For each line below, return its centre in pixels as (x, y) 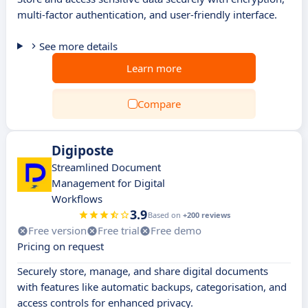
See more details (78, 46)
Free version (57, 230)
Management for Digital (108, 183)
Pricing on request (60, 246)
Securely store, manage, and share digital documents (143, 271)
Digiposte (82, 151)
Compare (159, 104)
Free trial (119, 230)
